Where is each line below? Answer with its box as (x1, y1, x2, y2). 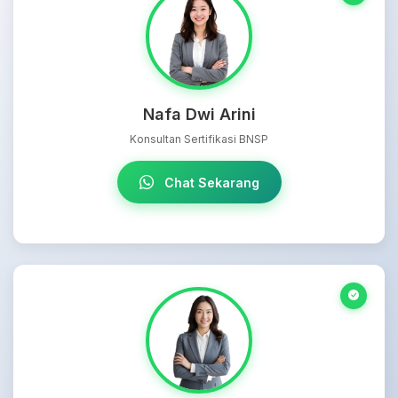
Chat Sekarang (160, 174, 259, 190)
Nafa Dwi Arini (142, 104, 256, 123)
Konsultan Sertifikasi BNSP (130, 131, 268, 146)
